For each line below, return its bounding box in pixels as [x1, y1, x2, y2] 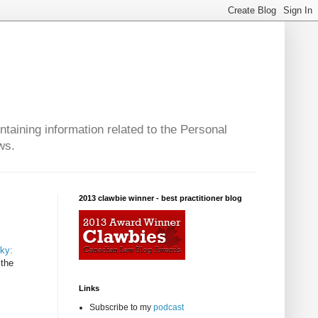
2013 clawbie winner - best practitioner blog [79, 194, 242, 203]
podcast [153, 302, 184, 313]
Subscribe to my [89, 302, 153, 313]
